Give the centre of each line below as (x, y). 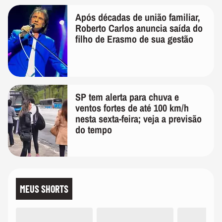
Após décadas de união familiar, (138, 17)
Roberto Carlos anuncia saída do (139, 28)
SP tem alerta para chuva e (127, 97)
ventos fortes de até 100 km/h (132, 108)
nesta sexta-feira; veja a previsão (139, 119)
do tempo (94, 130)
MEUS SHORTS (44, 189)
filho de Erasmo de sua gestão (134, 39)
